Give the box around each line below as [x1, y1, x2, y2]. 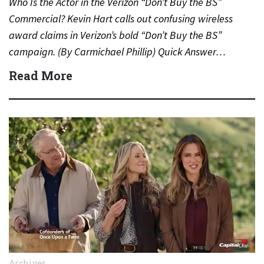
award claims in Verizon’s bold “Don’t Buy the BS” [9, 28, 222, 42]
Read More [9, 68, 72, 83]
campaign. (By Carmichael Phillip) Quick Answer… [9, 45, 226, 58]
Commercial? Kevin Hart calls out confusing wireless [9, 12, 233, 25]
